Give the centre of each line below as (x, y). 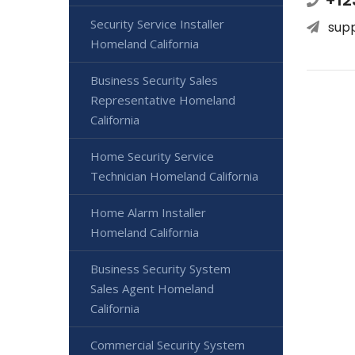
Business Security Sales (154, 80)
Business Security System (160, 269)
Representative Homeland (163, 100)
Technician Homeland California (174, 176)
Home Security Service (152, 156)
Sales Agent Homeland (152, 288)
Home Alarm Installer (148, 212)
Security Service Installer (157, 24)
